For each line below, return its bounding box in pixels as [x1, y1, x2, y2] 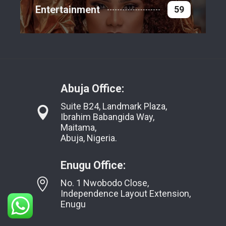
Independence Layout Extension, [61, 188, 191, 199]
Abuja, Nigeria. [61, 133, 117, 144]
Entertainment [35, 4, 100, 16]
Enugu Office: [61, 159, 126, 172]
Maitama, [61, 122, 96, 133]
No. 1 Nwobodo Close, [61, 178, 149, 189]
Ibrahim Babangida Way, [61, 111, 154, 123]
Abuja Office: [61, 82, 124, 95]
